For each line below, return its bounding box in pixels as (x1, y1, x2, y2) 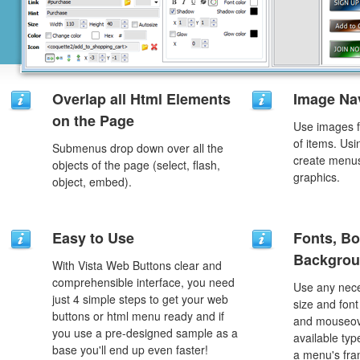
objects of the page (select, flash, (52, 157, 220, 173)
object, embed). (52, 174, 132, 190)
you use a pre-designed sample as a (52, 325, 238, 341)
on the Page (52, 110, 134, 131)
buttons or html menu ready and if (52, 308, 224, 324)
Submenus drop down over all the (52, 140, 223, 156)
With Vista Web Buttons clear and (52, 257, 222, 273)
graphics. (293, 169, 340, 185)
